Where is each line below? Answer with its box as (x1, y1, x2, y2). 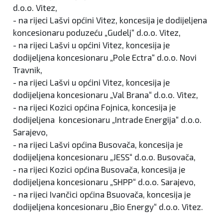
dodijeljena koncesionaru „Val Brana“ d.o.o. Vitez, (13, 90, 198, 100)
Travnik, (13, 65, 42, 75)
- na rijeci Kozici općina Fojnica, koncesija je (13, 102, 176, 112)
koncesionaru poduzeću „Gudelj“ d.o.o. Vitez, (13, 27, 181, 38)
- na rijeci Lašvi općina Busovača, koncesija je (13, 139, 183, 150)
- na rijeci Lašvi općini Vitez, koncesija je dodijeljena (13, 15, 207, 25)
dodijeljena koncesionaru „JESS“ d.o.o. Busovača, (13, 152, 196, 162)
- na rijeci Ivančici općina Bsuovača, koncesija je (13, 189, 191, 200)
